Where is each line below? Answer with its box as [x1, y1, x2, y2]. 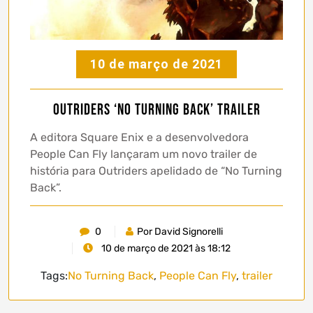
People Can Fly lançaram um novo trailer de [30, 147, 257, 161]
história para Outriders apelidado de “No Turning [30, 163, 282, 177]
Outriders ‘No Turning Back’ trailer [52, 100, 261, 119]
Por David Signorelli [137, 225, 223, 238]
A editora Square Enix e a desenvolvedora [30, 130, 249, 144]
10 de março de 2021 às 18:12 [99, 242, 231, 254]
